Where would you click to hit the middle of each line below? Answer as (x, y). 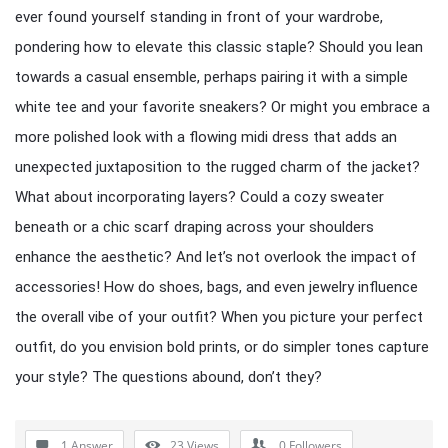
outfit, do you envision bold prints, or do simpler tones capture (222, 347)
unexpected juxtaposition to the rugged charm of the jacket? (217, 167)
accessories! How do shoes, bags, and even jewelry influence (216, 287)
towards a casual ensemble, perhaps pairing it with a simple (211, 77)
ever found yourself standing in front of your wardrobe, (199, 17)
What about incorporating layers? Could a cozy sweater (199, 197)
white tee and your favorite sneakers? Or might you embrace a (222, 107)
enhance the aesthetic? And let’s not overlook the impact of (216, 257)
